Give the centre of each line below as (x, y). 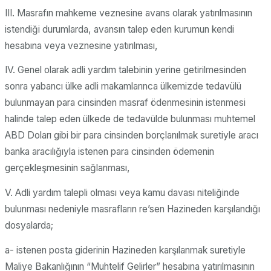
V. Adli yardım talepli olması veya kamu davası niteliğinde (122, 193)
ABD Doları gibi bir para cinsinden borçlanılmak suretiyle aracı (132, 135)
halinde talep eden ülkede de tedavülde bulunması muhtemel (130, 119)
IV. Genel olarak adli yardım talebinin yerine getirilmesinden (126, 70)
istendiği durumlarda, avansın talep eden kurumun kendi (119, 29)
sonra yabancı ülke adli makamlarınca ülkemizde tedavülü (123, 87)
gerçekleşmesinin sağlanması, (67, 168)
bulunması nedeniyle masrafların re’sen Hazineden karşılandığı (132, 209)
